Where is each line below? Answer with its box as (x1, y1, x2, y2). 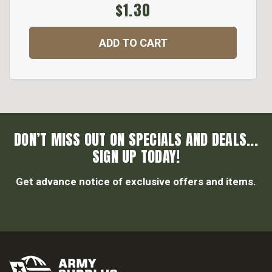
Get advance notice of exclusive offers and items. (16, 175, 256, 188)
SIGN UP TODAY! (92, 146, 180, 168)
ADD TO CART (98, 36, 168, 50)
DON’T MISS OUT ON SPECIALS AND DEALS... (14, 129, 258, 151)
